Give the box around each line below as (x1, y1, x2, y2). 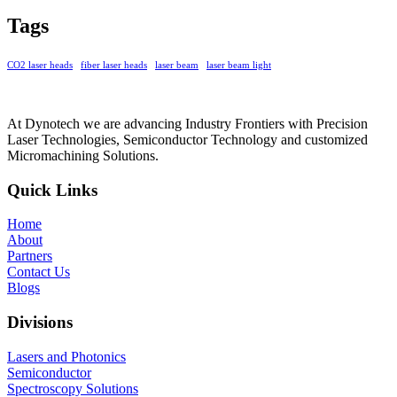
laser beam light (206, 59, 271, 70)
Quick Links (7, 180, 97, 199)
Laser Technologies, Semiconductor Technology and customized (7, 131, 368, 147)
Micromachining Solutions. (7, 147, 159, 163)
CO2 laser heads (7, 59, 73, 70)
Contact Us (7, 264, 70, 280)
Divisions (7, 313, 73, 332)
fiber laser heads (81, 59, 147, 70)
